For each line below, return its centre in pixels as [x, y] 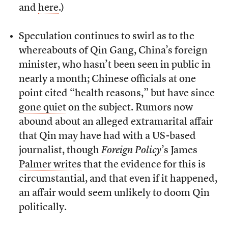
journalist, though [60, 150]
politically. [44, 207]
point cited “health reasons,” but [93, 93]
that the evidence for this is [143, 165]
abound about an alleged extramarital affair [116, 122]
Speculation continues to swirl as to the [106, 36]
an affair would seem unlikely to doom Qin [114, 193]
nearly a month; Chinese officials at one [107, 79]
